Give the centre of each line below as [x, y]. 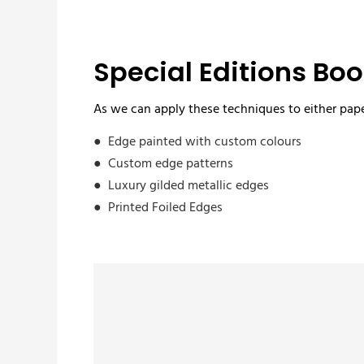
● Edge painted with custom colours [197, 143]
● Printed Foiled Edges [158, 208]
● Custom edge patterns [163, 165]
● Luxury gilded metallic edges [181, 186]
